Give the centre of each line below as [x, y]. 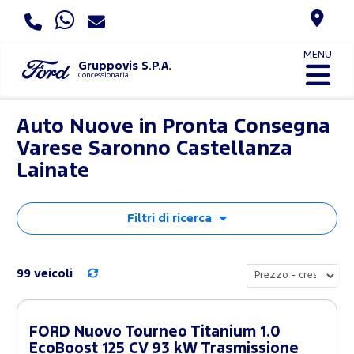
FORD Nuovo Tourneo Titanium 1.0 [155, 332]
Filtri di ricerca [169, 218]
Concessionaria [103, 75]
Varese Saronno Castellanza [154, 149]
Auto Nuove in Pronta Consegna [173, 126]
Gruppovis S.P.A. [124, 66]
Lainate [53, 171]
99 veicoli [45, 273]
